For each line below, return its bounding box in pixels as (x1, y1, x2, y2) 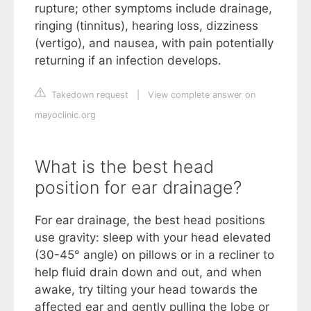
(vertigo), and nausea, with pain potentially (35, 36, 274, 51)
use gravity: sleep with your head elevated (35, 230, 271, 245)
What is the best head (35, 156, 214, 178)
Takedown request (49, 90, 128, 101)
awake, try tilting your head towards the (35, 283, 258, 297)
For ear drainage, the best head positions (35, 213, 265, 228)
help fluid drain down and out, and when (35, 265, 262, 280)
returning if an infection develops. (35, 53, 221, 68)
